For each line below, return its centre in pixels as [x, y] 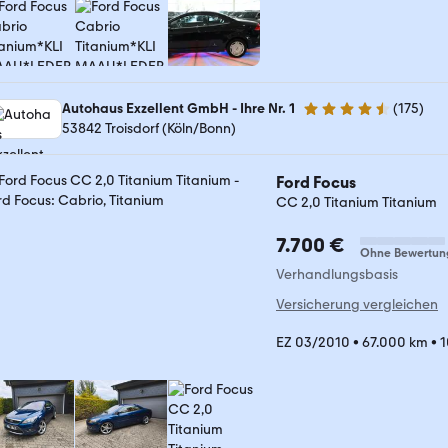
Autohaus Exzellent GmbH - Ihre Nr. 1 [178, 108]
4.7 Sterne [333, 117]
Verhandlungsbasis [337, 274]
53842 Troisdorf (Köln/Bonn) [149, 128]
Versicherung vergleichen [357, 304]
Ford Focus [316, 182]
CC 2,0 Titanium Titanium [356, 202]
